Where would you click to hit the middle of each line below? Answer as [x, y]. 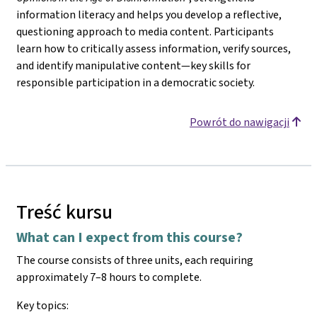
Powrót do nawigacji [240, 122]
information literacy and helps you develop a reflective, [149, 14]
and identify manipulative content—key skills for [133, 65]
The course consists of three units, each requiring [135, 260]
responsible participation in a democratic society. [136, 82]
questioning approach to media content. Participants [145, 31]
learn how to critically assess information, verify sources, [154, 48]
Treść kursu [64, 212]
